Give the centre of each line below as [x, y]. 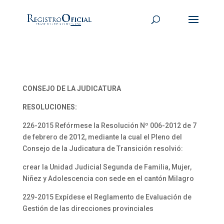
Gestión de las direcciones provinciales [88, 208]
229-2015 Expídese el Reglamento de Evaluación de [107, 197]
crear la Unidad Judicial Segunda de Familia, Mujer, [107, 167]
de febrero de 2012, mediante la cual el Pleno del [102, 137]
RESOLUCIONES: [49, 107]
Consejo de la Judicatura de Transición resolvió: [102, 148]
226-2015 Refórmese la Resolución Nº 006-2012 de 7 [109, 125]
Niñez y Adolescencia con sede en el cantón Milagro [108, 178]
